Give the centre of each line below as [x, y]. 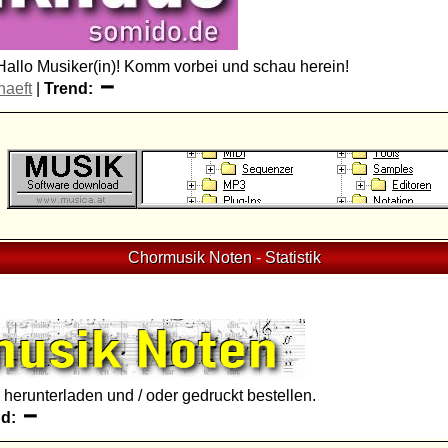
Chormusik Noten [189, 257]
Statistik [292, 257]
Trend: [68, 88]
